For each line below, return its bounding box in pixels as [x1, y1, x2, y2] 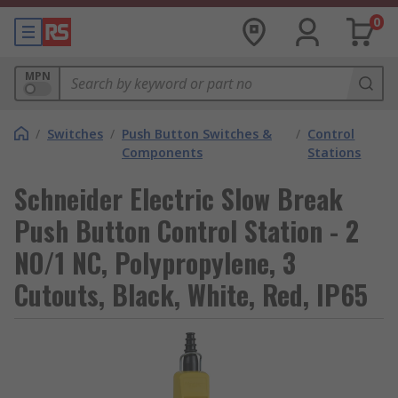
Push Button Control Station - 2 [14, 211, 359, 251]
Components [122, 144, 203, 161]
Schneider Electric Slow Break [14, 179, 343, 219]
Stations [307, 144, 362, 161]
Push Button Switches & [122, 125, 272, 142]
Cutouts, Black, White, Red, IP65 [14, 275, 368, 314]
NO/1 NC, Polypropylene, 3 [14, 243, 296, 283]
